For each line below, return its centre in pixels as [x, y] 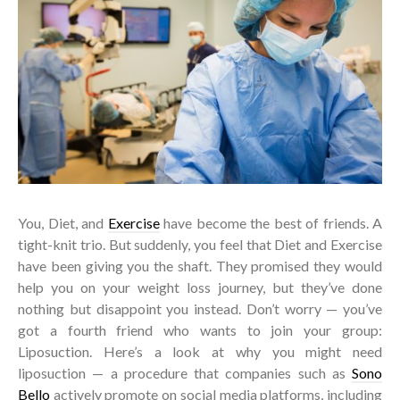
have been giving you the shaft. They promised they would [200, 265]
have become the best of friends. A [271, 222]
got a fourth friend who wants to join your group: [200, 329]
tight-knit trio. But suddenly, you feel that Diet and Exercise [200, 244]
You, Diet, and [63, 222]
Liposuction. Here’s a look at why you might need [200, 351]
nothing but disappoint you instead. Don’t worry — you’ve [200, 308]
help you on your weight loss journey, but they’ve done [200, 287]
